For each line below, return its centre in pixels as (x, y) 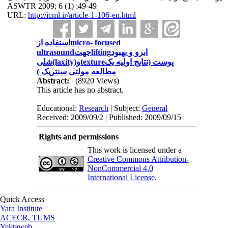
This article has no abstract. (80, 90)
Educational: (58, 108)
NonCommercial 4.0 (120, 168)
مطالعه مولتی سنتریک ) (77, 72)
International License (121, 177)
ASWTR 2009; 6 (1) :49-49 (52, 6)
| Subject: (125, 108)
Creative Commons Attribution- (138, 159)
